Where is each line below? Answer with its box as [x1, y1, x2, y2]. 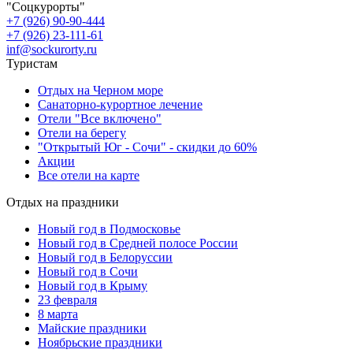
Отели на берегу [38, 125, 126, 139]
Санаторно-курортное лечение [38, 97, 203, 111]
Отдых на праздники [6, 195, 119, 209]
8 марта [38, 307, 78, 321]
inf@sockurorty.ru [6, 42, 97, 56]
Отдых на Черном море [38, 83, 163, 97]
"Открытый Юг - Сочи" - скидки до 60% [38, 139, 257, 154]
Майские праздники [38, 321, 147, 335]
